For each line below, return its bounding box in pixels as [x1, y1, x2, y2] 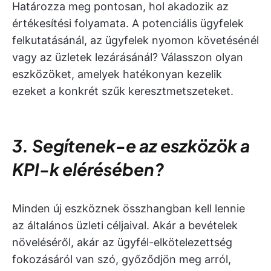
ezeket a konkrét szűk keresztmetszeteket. [12, 85, 233, 97]
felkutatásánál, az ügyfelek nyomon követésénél [12, 34, 259, 47]
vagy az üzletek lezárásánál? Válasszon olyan [12, 51, 243, 64]
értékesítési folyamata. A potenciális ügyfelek [12, 17, 244, 30]
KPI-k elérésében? [12, 158, 164, 180]
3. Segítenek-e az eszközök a [12, 135, 250, 156]
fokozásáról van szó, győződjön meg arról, [12, 253, 231, 266]
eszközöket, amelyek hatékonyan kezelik [12, 68, 222, 80]
